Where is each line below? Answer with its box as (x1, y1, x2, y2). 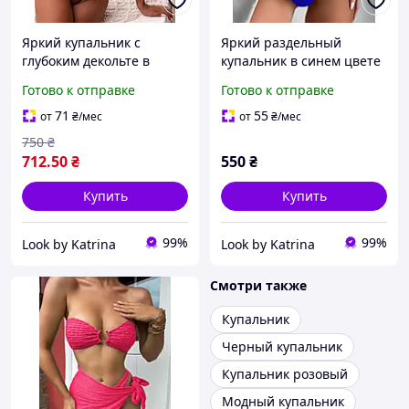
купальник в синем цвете (221, 52, 381, 70)
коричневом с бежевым (22, 70, 172, 89)
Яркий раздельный (221, 34, 341, 52)
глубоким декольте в (22, 52, 150, 70)
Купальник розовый (222, 365, 348, 383)
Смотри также (210, 277, 307, 295)
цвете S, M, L (22, 89, 102, 107)
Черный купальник (222, 338, 342, 356)
